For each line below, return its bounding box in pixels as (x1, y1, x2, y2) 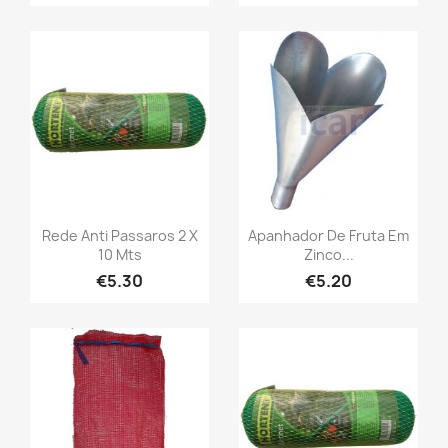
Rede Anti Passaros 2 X (41, 226, 198, 246)
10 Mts (97, 245, 142, 265)
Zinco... (303, 245, 354, 265)
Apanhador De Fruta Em (248, 226, 409, 246)
